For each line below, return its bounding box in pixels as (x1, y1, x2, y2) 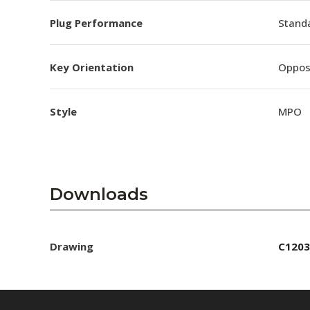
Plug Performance (50, 15, 143, 30)
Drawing (50, 239, 93, 253)
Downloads (50, 184, 148, 204)
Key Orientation (50, 60, 134, 74)
